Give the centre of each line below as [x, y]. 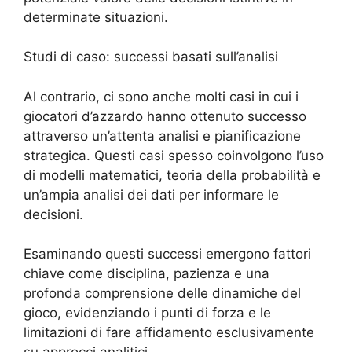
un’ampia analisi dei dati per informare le [151, 194]
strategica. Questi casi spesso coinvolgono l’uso [174, 155]
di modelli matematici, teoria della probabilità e [172, 175]
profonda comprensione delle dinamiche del [162, 293]
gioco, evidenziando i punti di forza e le [147, 313]
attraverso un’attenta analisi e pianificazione [162, 136]
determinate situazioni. [96, 17]
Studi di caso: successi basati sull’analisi [151, 57]
